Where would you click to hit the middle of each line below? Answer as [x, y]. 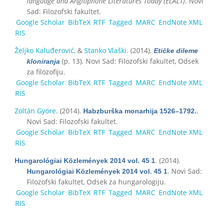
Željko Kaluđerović [44, 50]
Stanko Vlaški [105, 50]
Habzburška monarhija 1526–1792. [140, 111]
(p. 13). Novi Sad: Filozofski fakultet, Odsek [129, 61]
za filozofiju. [46, 72]
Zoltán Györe [35, 110]
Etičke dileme [176, 50]
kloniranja [43, 61]
